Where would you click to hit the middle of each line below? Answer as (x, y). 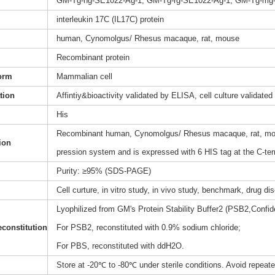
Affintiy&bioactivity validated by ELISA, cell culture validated (164, 96)
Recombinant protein (93, 58)
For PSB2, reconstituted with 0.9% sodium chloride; (148, 228)
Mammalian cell (84, 77)
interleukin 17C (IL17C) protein (110, 20)
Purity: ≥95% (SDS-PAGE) (103, 171)
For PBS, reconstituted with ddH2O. (120, 246)
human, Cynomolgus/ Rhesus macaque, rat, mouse (148, 39)
